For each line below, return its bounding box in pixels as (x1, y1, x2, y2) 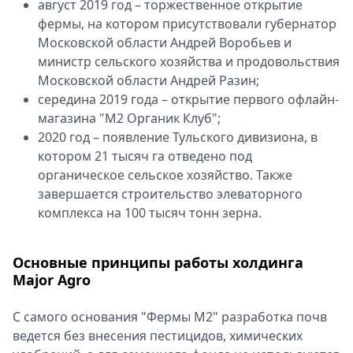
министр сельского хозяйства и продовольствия (38, 53, 340, 70)
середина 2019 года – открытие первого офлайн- (38, 91, 339, 108)
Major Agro (13, 270, 91, 289)
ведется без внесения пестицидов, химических (13, 327, 303, 344)
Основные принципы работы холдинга (13, 253, 303, 272)
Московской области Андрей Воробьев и (38, 34, 292, 51)
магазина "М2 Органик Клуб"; (38, 110, 221, 127)
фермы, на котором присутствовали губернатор (38, 15, 336, 32)
